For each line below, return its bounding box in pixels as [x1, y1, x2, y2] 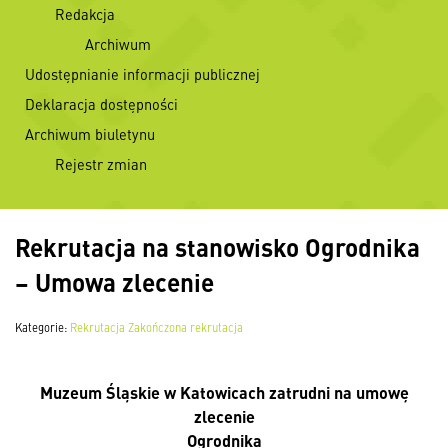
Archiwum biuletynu [25, 124, 155, 144]
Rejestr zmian [55, 154, 147, 174]
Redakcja [55, 4, 115, 24]
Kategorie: [15, 319, 70, 335]
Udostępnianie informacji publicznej [25, 64, 260, 84]
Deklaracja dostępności [25, 94, 178, 114]
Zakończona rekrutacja [128, 319, 243, 335]
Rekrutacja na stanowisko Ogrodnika [15, 229, 420, 264]
